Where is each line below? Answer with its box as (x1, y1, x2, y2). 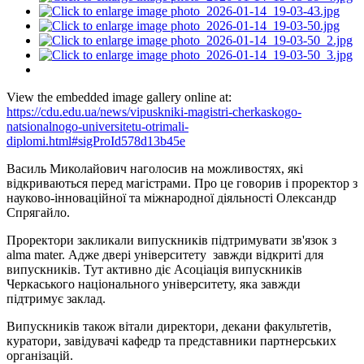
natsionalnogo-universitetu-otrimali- (6, 119, 188, 133)
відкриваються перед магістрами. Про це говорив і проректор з (6, 175, 357, 190)
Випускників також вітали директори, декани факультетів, (6, 318, 331, 333)
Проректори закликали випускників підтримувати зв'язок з (6, 232, 336, 247)
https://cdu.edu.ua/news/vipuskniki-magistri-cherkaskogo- (6, 104, 301, 119)
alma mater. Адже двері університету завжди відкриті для (6, 247, 323, 262)
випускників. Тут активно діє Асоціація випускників (6, 262, 302, 276)
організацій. (6, 348, 73, 362)
